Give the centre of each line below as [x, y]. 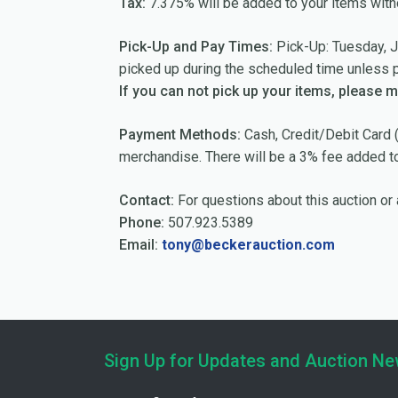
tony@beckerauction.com [248, 245]
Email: [139, 245]
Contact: [147, 200]
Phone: [142, 223]
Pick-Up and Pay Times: [196, 47]
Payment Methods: [180, 135]
